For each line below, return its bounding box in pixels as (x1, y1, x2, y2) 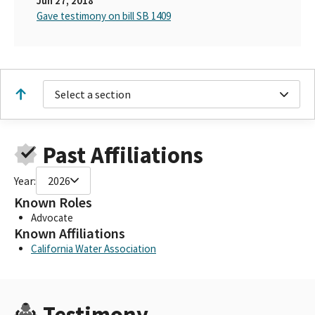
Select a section (55, 87, 131, 101)
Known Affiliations (14, 224, 125, 243)
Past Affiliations (42, 140, 203, 169)
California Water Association (31, 241, 156, 255)
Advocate (31, 210, 73, 224)
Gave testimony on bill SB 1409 (37, 9, 171, 22)
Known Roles (14, 193, 92, 212)
